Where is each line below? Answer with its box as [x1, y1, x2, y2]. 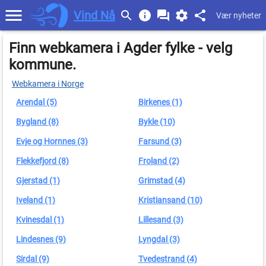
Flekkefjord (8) [16, 156, 69, 166]
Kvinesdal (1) [16, 215, 64, 224]
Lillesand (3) [138, 215, 183, 224]
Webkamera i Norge [12, 79, 84, 88]
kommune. [9, 56, 76, 73]
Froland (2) [138, 156, 179, 166]
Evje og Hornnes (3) [16, 137, 88, 146]
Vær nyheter [216, 11, 261, 20]
